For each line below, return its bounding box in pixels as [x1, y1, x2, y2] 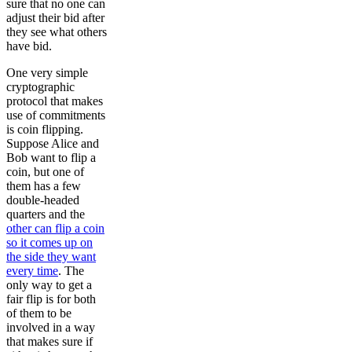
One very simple [6, 65, 88, 79]
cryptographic [6, 79, 75, 93]
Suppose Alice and [6, 136, 99, 150]
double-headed [6, 192, 79, 207]
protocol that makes [6, 93, 103, 108]
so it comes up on [6, 235, 93, 249]
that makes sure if [6, 334, 93, 348]
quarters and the [6, 207, 85, 221]
